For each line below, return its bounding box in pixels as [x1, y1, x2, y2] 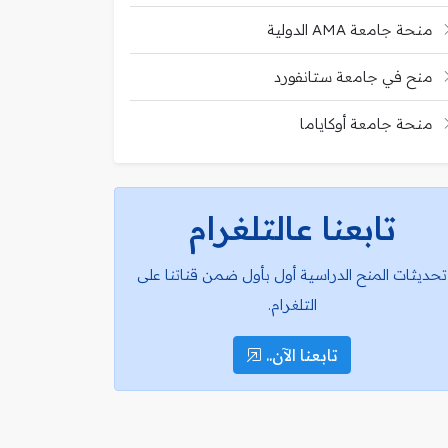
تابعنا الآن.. [262, 344, 338, 365]
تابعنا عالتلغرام [188, 207, 396, 248]
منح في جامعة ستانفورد [274, 66, 433, 86]
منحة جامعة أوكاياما [300, 113, 433, 133]
